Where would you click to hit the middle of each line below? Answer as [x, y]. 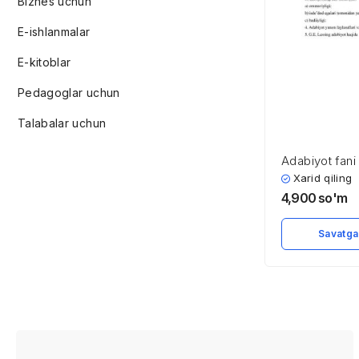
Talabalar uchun [62, 123]
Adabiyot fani [319, 161]
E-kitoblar [44, 62]
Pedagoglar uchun [69, 93]
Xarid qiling [323, 178]
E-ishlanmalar [54, 32]
